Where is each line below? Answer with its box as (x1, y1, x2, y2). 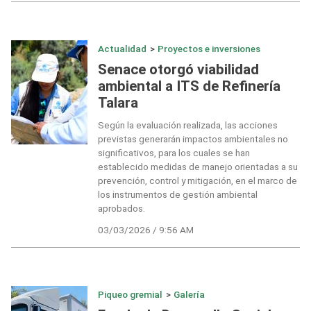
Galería (174, 289, 205, 300)
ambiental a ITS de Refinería (97, 77, 280, 94)
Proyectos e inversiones (158, 43, 261, 55)
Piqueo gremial (97, 289, 162, 300)
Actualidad (97, 43, 146, 55)
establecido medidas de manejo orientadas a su (97, 161, 298, 173)
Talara (97, 94, 138, 111)
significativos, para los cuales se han (97, 147, 250, 159)
